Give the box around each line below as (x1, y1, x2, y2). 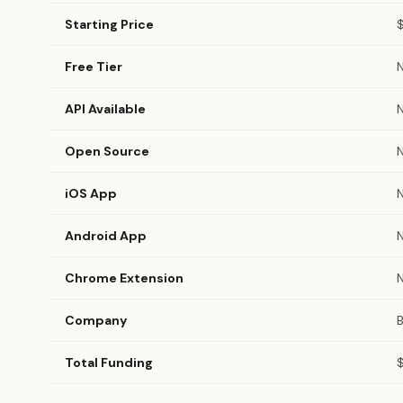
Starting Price (65, 16, 154, 32)
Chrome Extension (65, 270, 184, 286)
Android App (65, 228, 147, 244)
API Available (65, 101, 146, 117)
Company (65, 312, 128, 328)
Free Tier (65, 58, 122, 75)
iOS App (65, 185, 117, 201)
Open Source (65, 143, 149, 159)
